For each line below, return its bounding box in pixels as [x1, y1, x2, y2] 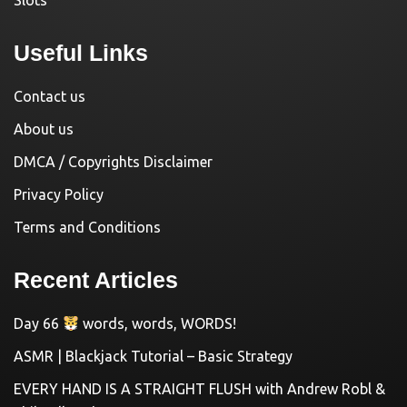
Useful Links [14, 40, 148, 66]
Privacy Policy [14, 186, 104, 203]
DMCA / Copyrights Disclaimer [14, 154, 213, 171]
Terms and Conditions [14, 219, 161, 236]
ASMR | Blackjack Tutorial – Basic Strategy [14, 348, 293, 365]
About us [14, 121, 74, 138]
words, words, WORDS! [79, 315, 237, 333]
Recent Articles [14, 267, 178, 293]
